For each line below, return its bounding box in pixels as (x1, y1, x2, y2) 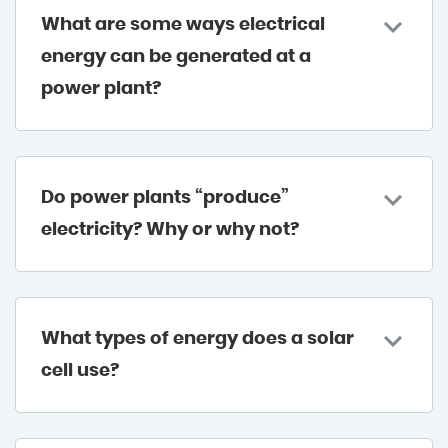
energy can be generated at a (41, 48, 311, 67)
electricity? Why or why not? (41, 221, 299, 240)
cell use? (41, 362, 119, 381)
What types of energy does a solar (41, 330, 354, 349)
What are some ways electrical (41, 16, 325, 35)
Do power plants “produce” (41, 189, 289, 208)
